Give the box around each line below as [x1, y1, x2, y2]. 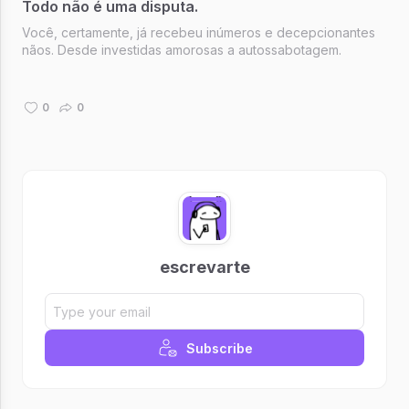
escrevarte [159, 257, 250, 277]
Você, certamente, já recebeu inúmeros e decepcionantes [22, 24, 375, 40]
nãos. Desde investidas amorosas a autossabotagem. [22, 41, 341, 58]
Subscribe [185, 340, 253, 356]
